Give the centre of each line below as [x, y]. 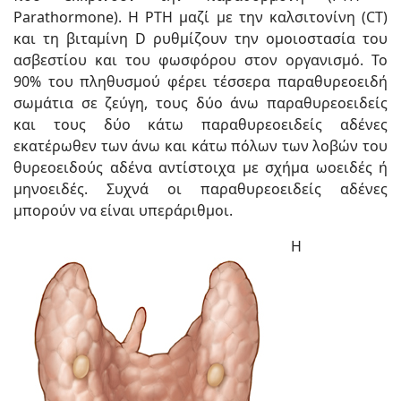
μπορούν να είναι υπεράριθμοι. [123, 210]
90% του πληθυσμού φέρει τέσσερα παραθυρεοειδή [200, 81]
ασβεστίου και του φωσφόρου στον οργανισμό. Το [200, 60]
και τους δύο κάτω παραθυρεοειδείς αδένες [200, 124]
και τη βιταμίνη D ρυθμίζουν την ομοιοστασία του [200, 38]
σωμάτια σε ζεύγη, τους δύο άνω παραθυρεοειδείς [200, 103]
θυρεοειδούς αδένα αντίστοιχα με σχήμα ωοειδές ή [200, 167]
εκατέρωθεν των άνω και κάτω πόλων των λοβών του [200, 146]
